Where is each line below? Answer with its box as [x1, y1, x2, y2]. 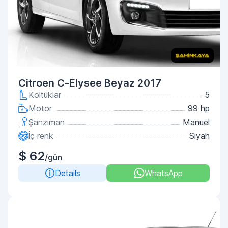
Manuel [183, 117, 210, 127]
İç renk [28, 131, 53, 141]
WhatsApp [144, 168, 183, 178]
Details [54, 168, 80, 178]
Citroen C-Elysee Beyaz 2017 [18, 77, 161, 89]
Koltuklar [28, 90, 61, 100]
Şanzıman [28, 117, 65, 127]
